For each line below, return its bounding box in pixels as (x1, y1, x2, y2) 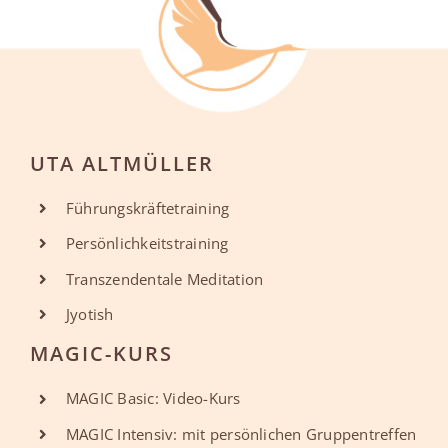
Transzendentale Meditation (65, 268, 264, 289)
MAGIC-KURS (29, 340, 173, 368)
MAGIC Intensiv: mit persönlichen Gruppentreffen (65, 423, 417, 444)
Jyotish (65, 304, 114, 325)
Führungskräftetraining (65, 197, 230, 218)
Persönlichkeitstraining (65, 233, 229, 254)
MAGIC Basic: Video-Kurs (65, 388, 241, 409)
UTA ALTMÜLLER (29, 149, 214, 177)
